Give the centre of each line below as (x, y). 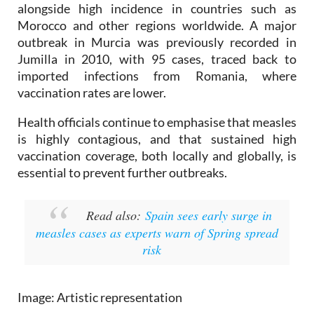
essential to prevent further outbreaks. (122, 198)
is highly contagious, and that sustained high (157, 164)
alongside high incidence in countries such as (157, 34)
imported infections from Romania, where (157, 101)
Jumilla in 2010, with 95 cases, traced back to (157, 84)
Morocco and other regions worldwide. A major (157, 51)
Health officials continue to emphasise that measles (157, 148)
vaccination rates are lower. (92, 118)
